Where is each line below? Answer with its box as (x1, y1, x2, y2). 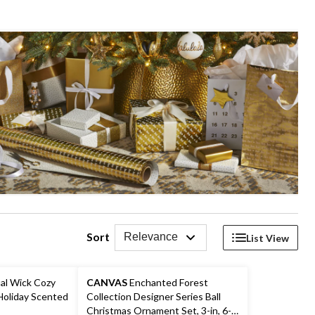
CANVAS (86, 276, 127, 289)
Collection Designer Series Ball (86, 290, 221, 303)
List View (246, 231, 289, 244)
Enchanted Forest (127, 276, 208, 289)
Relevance (124, 231, 178, 243)
